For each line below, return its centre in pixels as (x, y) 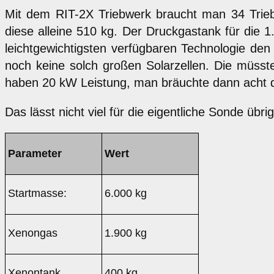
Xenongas (32, 233)
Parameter (35, 154)
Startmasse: (37, 194)
